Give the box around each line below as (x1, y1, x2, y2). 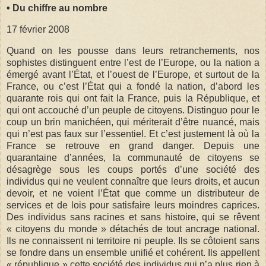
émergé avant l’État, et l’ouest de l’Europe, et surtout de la (7, 69, 259, 80)
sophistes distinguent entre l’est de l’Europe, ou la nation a (7, 58, 259, 68)
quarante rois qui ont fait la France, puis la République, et (7, 93, 259, 104)
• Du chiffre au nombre (7, 3, 107, 14)
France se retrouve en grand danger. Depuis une (7, 141, 259, 151)
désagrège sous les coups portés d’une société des (7, 164, 259, 175)
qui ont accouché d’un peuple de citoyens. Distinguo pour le (7, 105, 259, 116)
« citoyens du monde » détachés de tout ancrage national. (7, 224, 259, 235)
